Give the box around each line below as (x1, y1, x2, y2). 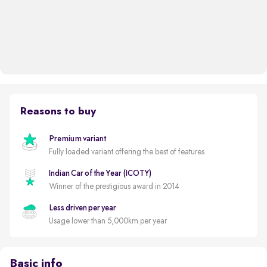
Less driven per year (48, 203, 116, 212)
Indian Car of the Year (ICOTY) (48, 169, 151, 178)
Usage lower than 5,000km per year (48, 216, 167, 225)
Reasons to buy (20, 105, 96, 117)
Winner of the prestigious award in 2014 (48, 182, 179, 191)
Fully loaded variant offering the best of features (48, 147, 204, 156)
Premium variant (48, 134, 106, 143)
